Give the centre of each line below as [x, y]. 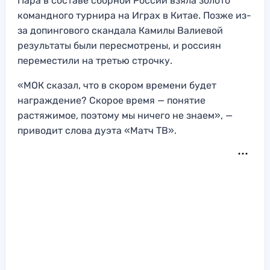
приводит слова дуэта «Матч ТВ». [98, 130]
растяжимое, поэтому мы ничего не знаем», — [125, 115]
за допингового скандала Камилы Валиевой [120, 30]
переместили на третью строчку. [95, 60]
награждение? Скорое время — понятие [111, 100]
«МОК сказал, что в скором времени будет [117, 85]
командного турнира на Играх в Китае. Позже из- [134, 15]
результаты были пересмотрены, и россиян [119, 45]
